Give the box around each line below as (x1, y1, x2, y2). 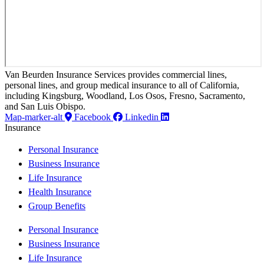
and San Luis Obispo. (5, 101, 85, 111)
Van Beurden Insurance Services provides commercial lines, (5, 69, 227, 80)
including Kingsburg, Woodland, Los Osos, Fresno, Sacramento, (5, 90, 245, 101)
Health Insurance (28, 186, 91, 197)
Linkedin (125, 111, 159, 122)
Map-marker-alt (5, 111, 62, 122)
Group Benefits (28, 200, 85, 211)
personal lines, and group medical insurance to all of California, (5, 80, 239, 90)
